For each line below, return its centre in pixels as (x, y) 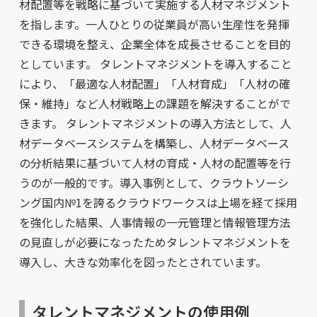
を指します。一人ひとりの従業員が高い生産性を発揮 (154, 24)
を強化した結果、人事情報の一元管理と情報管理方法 (155, 222)
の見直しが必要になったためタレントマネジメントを (155, 242)
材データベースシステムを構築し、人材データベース (154, 143)
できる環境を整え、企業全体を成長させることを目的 (155, 44)
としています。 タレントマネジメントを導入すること (155, 64)
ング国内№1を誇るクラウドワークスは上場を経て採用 (158, 202)
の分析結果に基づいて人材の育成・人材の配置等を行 (155, 163)
